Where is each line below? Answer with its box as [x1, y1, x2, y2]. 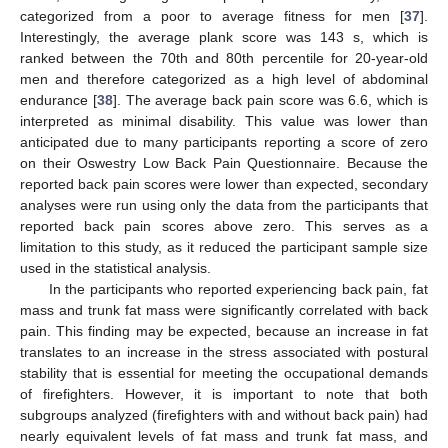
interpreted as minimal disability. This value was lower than [20, 112, 428, 129]
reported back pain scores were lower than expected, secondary [20, 175, 428, 192]
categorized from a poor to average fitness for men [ [20, 7, 404, 24]
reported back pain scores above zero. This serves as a [20, 217, 428, 234]
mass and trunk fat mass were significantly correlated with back [20, 301, 428, 318]
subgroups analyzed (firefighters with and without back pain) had [20, 406, 428, 423]
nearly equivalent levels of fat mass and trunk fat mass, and [20, 427, 428, 444]
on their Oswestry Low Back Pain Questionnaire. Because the [20, 154, 428, 171]
